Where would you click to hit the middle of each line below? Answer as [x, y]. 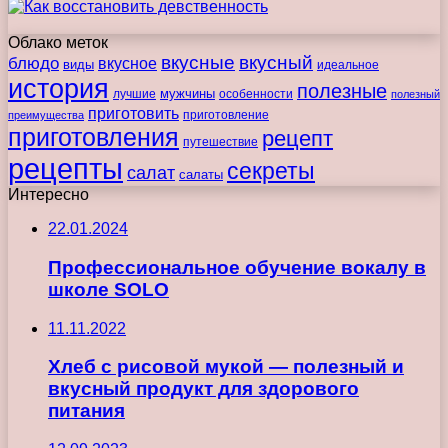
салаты [201, 175]
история [58, 89]
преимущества [46, 115]
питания [86, 411]
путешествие [220, 142]
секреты [271, 171]
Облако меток [58, 43]
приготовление [226, 115]
